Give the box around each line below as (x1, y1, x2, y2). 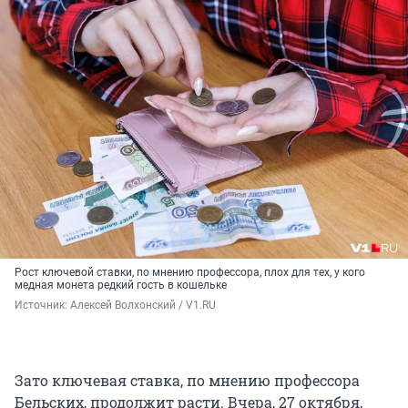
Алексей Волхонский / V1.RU (70, 299, 216, 312)
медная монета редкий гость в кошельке (15, 279, 227, 292)
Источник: (15, 299, 70, 312)
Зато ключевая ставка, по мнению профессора (15, 371, 360, 391)
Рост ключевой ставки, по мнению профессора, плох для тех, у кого (15, 266, 365, 280)
